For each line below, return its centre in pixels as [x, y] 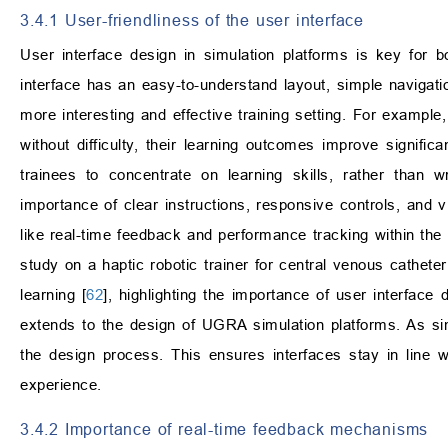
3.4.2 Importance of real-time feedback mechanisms [224, 429]
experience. [61, 385]
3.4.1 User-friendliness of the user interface [192, 20]
